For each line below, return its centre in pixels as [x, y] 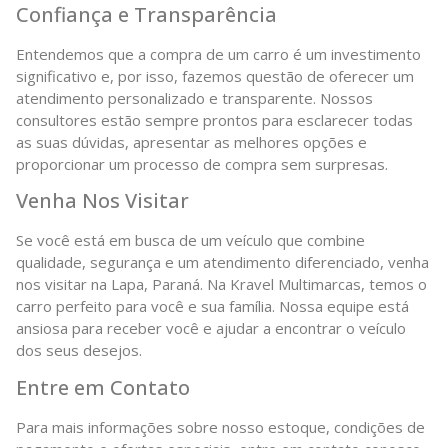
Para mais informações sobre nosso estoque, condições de [220, 426]
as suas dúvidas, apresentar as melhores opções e [191, 141]
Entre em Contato [103, 387]
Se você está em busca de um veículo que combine [190, 240]
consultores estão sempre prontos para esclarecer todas [214, 119]
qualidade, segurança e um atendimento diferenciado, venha [222, 262]
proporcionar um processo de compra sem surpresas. [202, 163]
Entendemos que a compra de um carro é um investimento [218, 53]
